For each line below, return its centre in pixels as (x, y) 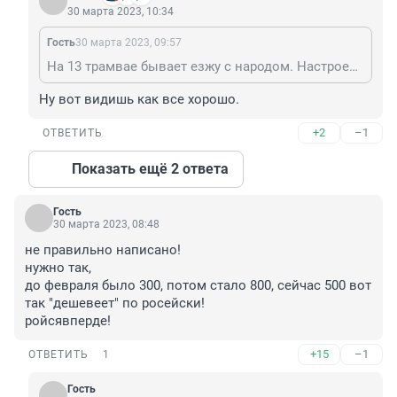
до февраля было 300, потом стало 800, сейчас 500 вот (198, 286)
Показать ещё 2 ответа (150, 169)
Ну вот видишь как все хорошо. (139, 100)
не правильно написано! (103, 250)
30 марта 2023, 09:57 (128, 43)
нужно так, (60, 268)
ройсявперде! (68, 321)
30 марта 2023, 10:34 (121, 12)
